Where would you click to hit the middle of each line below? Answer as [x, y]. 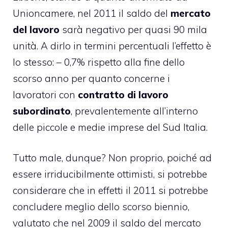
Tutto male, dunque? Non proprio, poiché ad [112, 158]
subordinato [42, 111]
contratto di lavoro [123, 94]
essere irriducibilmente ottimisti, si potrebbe [110, 174]
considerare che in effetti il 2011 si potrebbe [110, 190]
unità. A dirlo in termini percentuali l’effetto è [112, 46]
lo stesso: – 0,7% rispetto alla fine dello [99, 62]
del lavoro [36, 29]
